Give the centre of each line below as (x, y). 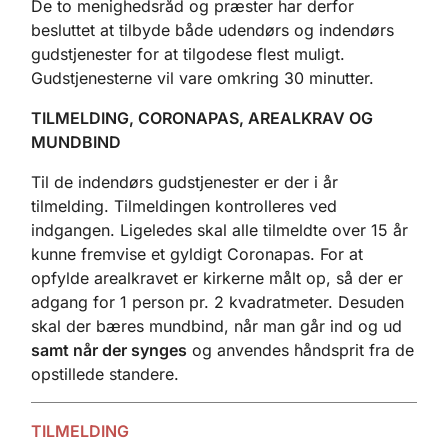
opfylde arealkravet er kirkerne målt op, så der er (217, 277)
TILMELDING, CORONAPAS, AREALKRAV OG (202, 117)
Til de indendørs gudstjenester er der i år (184, 181)
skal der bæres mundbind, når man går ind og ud (216, 325)
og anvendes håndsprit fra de (300, 349)
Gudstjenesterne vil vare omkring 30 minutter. (202, 77)
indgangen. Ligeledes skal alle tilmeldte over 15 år (219, 229)
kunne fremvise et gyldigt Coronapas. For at (197, 253)
